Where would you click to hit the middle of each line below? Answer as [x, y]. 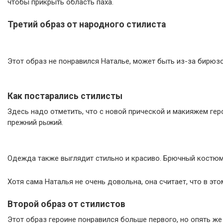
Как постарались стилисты [65, 96]
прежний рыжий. [35, 122]
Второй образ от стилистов [66, 204]
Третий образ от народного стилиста [87, 24]
